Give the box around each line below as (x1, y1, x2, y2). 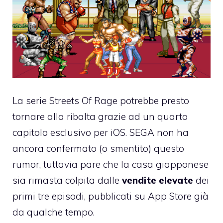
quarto (157, 110, 188, 122)
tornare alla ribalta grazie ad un (12, 110, 157, 122)
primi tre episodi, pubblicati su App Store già (12, 190, 209, 202)
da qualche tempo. (12, 206, 95, 218)
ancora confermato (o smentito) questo (12, 142, 184, 154)
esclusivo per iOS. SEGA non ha (48, 126, 189, 138)
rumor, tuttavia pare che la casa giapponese (12, 158, 209, 170)
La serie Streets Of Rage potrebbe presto (12, 94, 189, 107)
